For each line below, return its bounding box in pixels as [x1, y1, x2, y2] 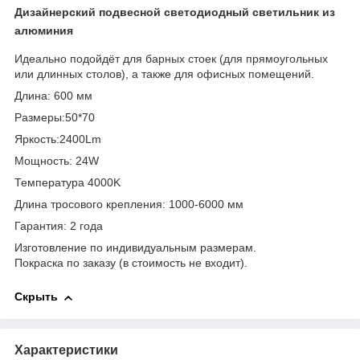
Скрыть [14, 290, 58, 304]
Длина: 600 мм [14, 89, 92, 103]
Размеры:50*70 [14, 111, 95, 125]
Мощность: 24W [14, 154, 99, 168]
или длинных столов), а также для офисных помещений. [14, 67, 314, 81]
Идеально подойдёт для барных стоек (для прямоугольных [14, 52, 328, 66]
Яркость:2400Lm [14, 133, 101, 146]
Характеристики [14, 342, 118, 357]
